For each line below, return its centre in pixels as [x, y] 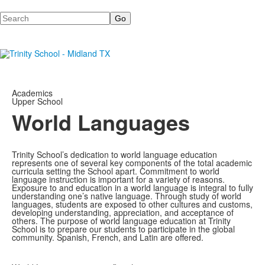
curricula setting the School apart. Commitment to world [116, 171]
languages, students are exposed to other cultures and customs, [132, 204]
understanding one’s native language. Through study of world [127, 196]
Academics [32, 93]
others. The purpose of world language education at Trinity [121, 221]
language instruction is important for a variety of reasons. [118, 179]
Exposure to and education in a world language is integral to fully [132, 188]
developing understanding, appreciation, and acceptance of [123, 212]
